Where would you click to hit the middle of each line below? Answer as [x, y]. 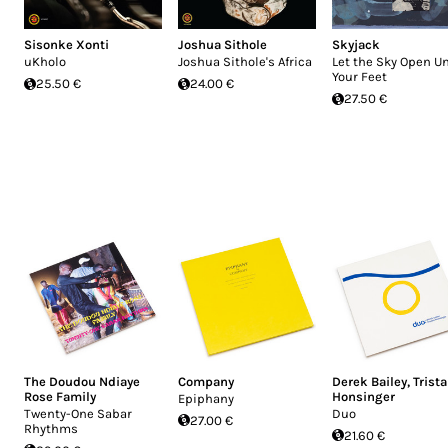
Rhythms [51, 428]
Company [206, 381]
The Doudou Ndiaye [82, 381]
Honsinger [363, 396]
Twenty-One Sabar [78, 413]
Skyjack [356, 44]
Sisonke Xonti [66, 44]
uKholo [45, 61]
